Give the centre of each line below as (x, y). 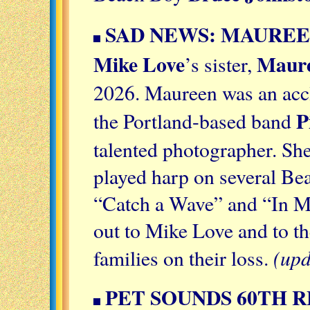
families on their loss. (183, 257)
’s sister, (221, 64)
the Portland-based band (195, 120)
